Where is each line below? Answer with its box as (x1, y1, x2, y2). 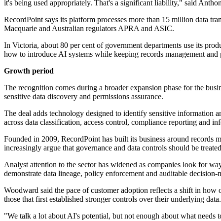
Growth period (4, 67, 54, 75)
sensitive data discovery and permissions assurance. (4, 92, 163, 101)
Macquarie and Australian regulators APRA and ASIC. (4, 24, 174, 33)
